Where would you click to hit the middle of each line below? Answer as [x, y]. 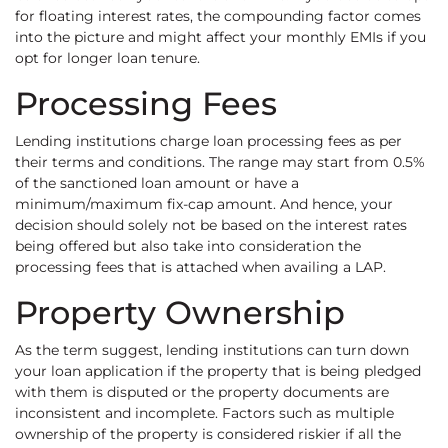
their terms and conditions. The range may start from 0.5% [220, 162]
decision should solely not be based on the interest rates [211, 225]
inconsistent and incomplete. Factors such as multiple [204, 413]
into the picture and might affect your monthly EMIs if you [220, 37]
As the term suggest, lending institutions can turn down [212, 350]
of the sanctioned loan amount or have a [157, 183]
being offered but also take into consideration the [188, 246]
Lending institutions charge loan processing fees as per [208, 141]
